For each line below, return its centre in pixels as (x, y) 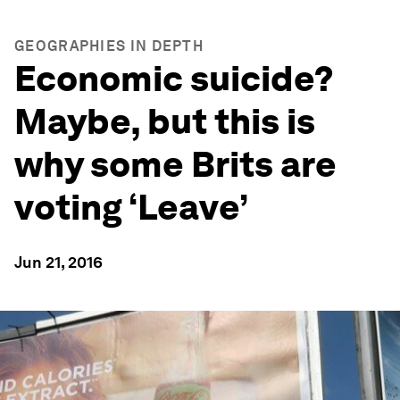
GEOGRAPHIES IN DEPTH (109, 46)
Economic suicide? (174, 79)
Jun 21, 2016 (58, 262)
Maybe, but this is (165, 121)
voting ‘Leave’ (131, 207)
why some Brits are (175, 164)
